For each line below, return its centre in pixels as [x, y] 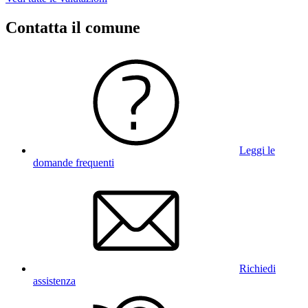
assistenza [54, 280]
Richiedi [257, 268]
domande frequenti [74, 162]
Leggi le [257, 150]
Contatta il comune [73, 27]
